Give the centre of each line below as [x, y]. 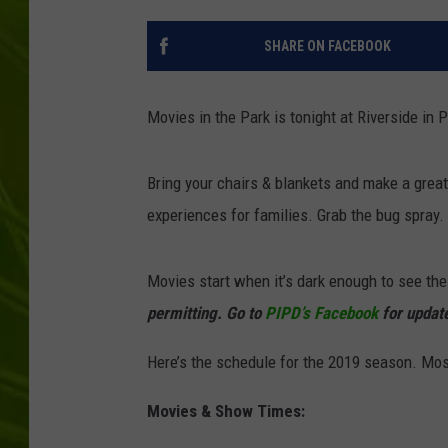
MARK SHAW [388, 90]
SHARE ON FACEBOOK [327, 46]
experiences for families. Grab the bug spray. [295, 215]
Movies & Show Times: [226, 411]
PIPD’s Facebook [323, 313]
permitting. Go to [206, 313]
